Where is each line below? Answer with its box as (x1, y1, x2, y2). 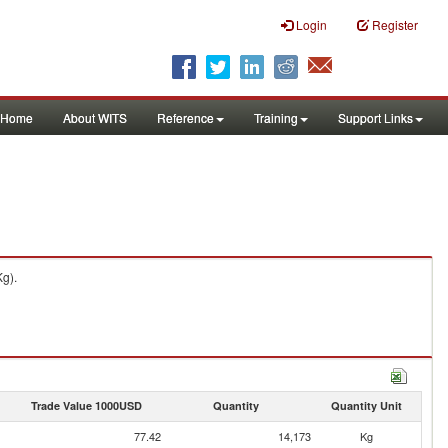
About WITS (63, 109, 127, 126)
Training (254, 109, 298, 126)
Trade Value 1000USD (30, 398, 142, 413)
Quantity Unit (330, 398, 402, 413)
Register (372, 16, 418, 33)
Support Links (338, 109, 413, 126)
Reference (157, 109, 214, 126)
